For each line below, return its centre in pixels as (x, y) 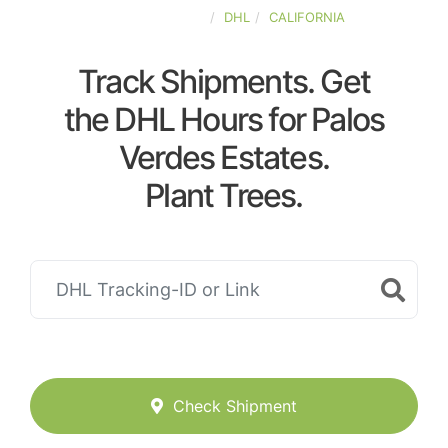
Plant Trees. (224, 195)
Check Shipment (235, 406)
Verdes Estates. (224, 157)
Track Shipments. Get (224, 81)
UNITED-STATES (154, 17)
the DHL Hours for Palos (224, 119)
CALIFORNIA (306, 17)
